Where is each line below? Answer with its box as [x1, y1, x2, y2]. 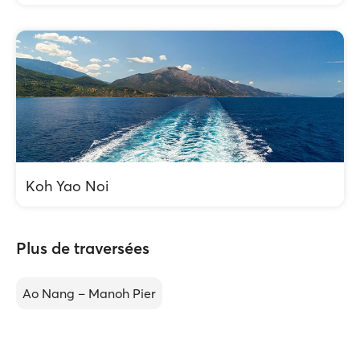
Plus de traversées [16, 238, 149, 258]
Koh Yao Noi [26, 177, 108, 195]
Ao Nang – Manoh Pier [22, 285, 156, 301]
